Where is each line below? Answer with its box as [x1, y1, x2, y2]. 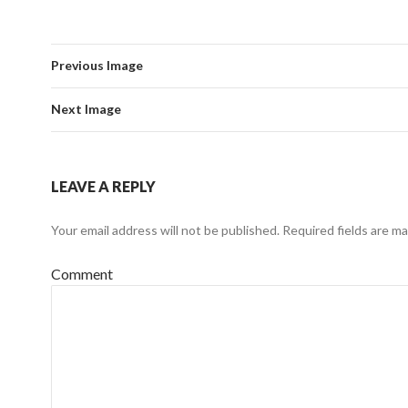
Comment [51, 265, 113, 282]
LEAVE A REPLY [51, 178, 156, 195]
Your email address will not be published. [51, 222, 280, 238]
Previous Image [51, 57, 143, 73]
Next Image [51, 101, 121, 117]
